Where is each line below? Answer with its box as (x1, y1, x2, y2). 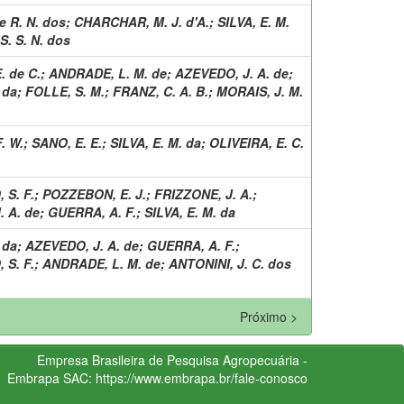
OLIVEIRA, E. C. (209, 133, 304, 151)
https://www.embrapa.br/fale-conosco (95, 368, 308, 387)
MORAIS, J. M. (216, 81, 303, 100)
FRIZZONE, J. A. (154, 184, 252, 203)
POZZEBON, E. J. (42, 184, 146, 203)
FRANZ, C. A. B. (113, 81, 208, 100)
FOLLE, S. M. (25, 81, 105, 100)
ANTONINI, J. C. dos (169, 253, 291, 272)
